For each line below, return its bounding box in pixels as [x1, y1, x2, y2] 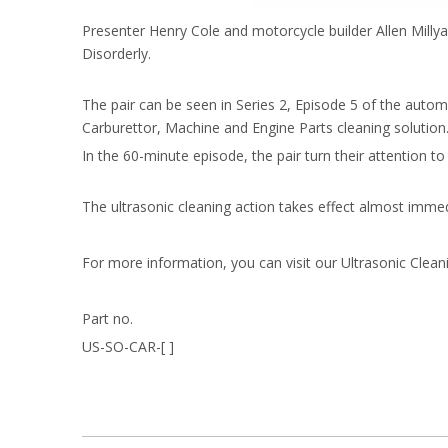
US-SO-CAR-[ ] [82, 337, 174, 356]
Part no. [82, 309, 133, 328]
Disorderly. [82, 44, 151, 63]
